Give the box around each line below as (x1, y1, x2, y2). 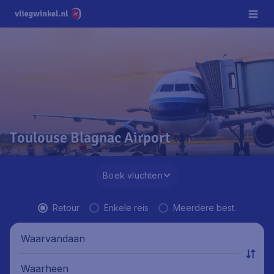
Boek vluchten (103, 170, 163, 180)
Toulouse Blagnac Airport (10, 128, 171, 147)
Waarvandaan (21, 232, 85, 245)
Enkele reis (104, 202, 149, 213)
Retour (53, 202, 80, 213)
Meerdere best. (173, 202, 236, 213)
